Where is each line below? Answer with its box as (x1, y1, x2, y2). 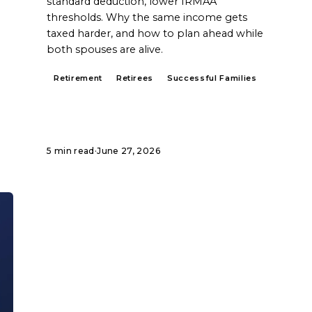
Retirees (116, 73, 154, 84)
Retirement (54, 73, 102, 84)
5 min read (47, 146, 95, 157)
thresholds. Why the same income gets (47, 11, 248, 24)
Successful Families (167, 73, 257, 84)
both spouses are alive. (47, 43, 164, 56)
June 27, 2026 (97, 146, 160, 157)
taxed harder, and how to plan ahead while (47, 27, 264, 40)
